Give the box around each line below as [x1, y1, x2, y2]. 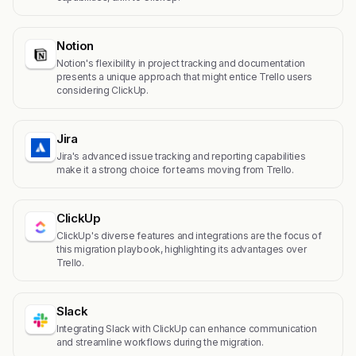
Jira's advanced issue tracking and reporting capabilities [56, 150, 306, 162]
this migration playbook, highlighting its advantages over [56, 243, 307, 255]
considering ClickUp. [56, 84, 149, 96]
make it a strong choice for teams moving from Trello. [56, 164, 294, 176]
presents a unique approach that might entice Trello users [56, 71, 312, 83]
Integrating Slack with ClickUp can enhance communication [56, 323, 317, 335]
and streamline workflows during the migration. [56, 336, 264, 348]
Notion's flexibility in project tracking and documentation [56, 57, 306, 69]
